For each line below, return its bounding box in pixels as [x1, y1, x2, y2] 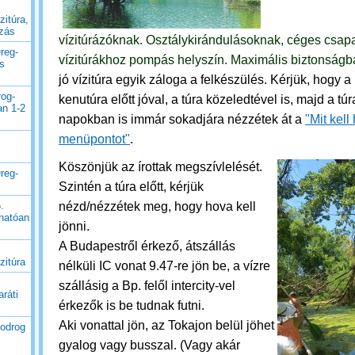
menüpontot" [59, 132, 130, 146]
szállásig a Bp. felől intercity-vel [59, 279, 235, 292]
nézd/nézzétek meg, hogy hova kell [59, 200, 256, 213]
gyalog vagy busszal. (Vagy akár [59, 338, 240, 352]
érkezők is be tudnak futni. [59, 299, 208, 312]
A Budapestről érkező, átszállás [59, 239, 235, 253]
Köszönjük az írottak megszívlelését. [59, 160, 262, 174]
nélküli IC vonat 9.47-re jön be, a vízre [59, 259, 270, 273]
